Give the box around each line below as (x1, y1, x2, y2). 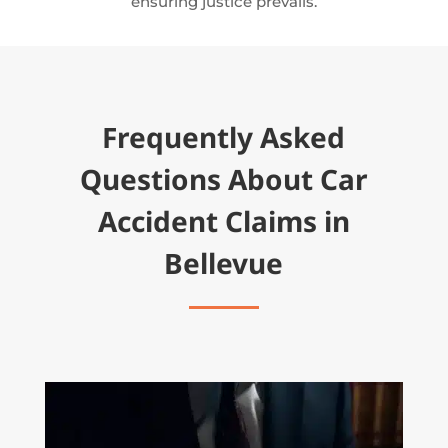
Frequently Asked (102, 118, 346, 157)
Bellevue (164, 244, 284, 283)
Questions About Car (79, 160, 368, 199)
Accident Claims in (97, 202, 350, 241)
